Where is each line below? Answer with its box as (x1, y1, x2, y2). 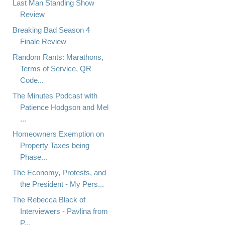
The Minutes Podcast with (12, 91, 97, 100)
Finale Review (20, 37, 66, 46)
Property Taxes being (20, 141, 89, 150)
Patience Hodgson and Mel (20, 102, 108, 111)
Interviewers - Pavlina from (20, 206, 108, 215)
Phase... (20, 153, 47, 162)
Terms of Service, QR (20, 64, 91, 73)
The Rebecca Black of (12, 195, 85, 204)
